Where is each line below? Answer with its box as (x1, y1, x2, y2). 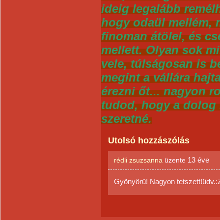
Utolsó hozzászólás (108, 136, 190, 145)
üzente (163, 156, 188, 164)
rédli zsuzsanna (114, 156, 163, 164)
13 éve (188, 156, 209, 164)
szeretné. (101, 112, 152, 125)
